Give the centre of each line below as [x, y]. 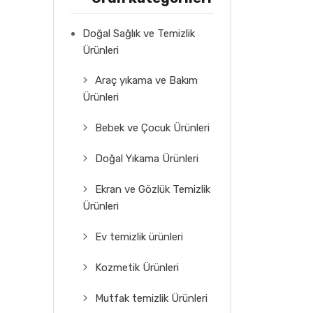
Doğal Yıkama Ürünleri [147, 158]
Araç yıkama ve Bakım [146, 80]
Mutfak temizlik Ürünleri [151, 298]
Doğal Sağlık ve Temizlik [139, 33]
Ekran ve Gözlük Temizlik [153, 189]
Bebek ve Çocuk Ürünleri [152, 128]
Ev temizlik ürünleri [139, 236]
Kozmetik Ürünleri [137, 267]
